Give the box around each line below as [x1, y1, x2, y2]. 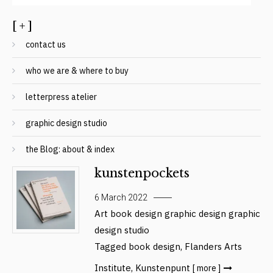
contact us [26, 38, 66, 50]
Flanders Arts [184, 241, 242, 253]
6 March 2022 [94, 193, 147, 203]
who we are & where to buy [26, 65, 129, 76]
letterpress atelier [26, 91, 97, 102]
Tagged [94, 241, 129, 253]
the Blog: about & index [26, 143, 115, 155]
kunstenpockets [94, 166, 190, 181]
